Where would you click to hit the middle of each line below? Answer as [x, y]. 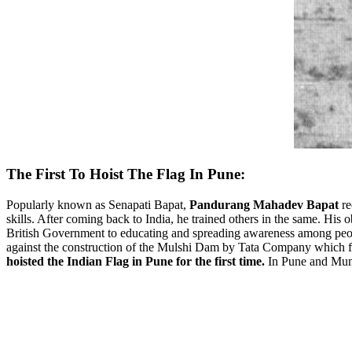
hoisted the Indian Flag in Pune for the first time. [136, 261]
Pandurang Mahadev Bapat [264, 204]
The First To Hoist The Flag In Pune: [126, 174]
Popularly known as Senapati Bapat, [98, 204]
